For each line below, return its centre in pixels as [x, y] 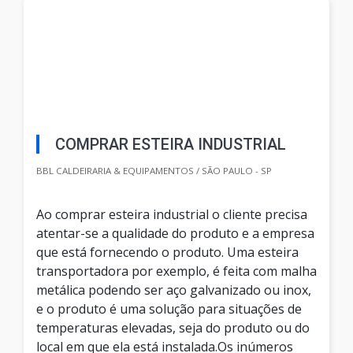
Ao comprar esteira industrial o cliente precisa [172, 215]
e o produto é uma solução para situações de [169, 309]
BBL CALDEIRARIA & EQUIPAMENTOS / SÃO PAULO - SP [154, 171]
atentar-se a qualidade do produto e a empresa [175, 234]
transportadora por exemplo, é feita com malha [176, 271]
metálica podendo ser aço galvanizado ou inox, [174, 290]
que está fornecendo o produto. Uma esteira [167, 253]
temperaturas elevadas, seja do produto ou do [173, 328]
